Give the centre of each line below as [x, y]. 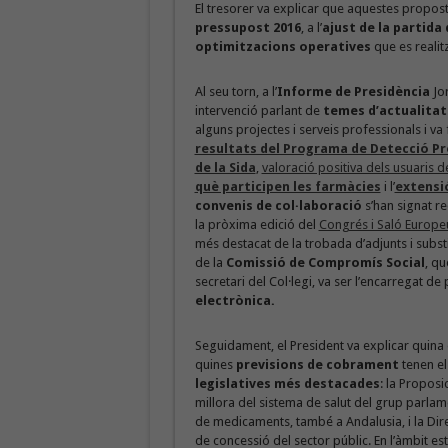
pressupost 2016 [247, 27]
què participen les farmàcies [287, 186]
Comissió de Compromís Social [325, 262]
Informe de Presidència [353, 91]
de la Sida [225, 167]
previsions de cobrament [317, 364]
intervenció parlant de [258, 110]
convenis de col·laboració [278, 205]
